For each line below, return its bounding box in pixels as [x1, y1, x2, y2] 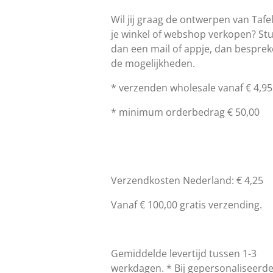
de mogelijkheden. [111, 56, 197, 70]
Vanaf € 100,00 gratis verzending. [111, 197, 264, 211]
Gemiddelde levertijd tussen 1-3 [111, 246, 257, 260]
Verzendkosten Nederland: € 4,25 [111, 173, 263, 187]
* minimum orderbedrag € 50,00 [111, 105, 260, 119]
